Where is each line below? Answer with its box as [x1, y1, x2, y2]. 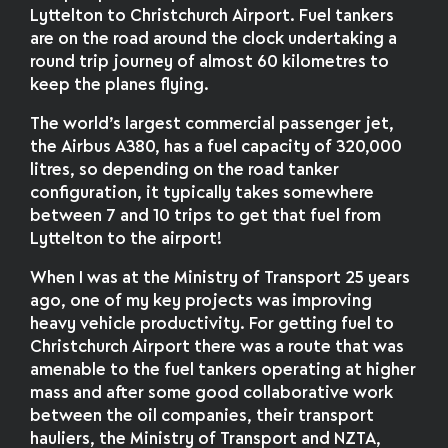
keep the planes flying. [30, 78, 210, 94]
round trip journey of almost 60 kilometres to [30, 55, 390, 71]
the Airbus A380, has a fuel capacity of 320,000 [30, 140, 403, 156]
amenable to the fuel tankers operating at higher [30, 363, 417, 379]
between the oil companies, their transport [30, 409, 375, 425]
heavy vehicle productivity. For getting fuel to [30, 317, 395, 333]
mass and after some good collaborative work [30, 386, 394, 402]
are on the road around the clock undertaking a [30, 32, 398, 48]
